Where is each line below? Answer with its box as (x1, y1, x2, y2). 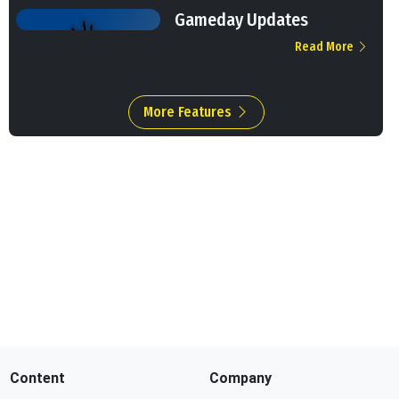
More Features (142, 102, 235, 120)
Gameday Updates (174, 8, 308, 30)
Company (208, 370, 272, 387)
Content (10, 370, 66, 387)
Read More (295, 38, 356, 54)
